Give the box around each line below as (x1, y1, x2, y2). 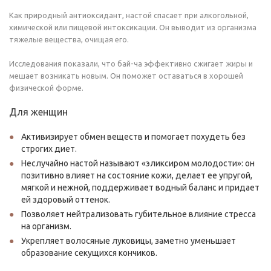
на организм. (21, 221, 71, 231)
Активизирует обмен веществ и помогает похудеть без (21, 132, 246, 142)
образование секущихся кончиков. (21, 248, 157, 258)
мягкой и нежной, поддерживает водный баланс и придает (21, 183, 260, 192)
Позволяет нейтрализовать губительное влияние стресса (21, 209, 256, 219)
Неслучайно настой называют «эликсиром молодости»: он (21, 158, 255, 168)
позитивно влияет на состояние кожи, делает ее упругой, (21, 171, 252, 180)
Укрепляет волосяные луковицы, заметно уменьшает (21, 236, 236, 246)
